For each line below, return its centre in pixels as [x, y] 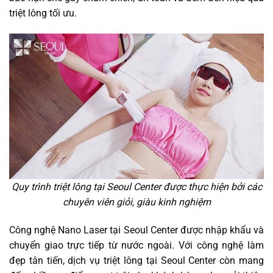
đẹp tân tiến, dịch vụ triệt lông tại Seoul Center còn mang [136, 260]
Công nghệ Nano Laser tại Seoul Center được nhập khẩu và [136, 230]
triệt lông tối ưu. [43, 13]
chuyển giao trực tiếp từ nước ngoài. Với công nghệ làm [136, 245]
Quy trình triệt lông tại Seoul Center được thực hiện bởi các [136, 186]
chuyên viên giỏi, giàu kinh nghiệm [136, 202]
